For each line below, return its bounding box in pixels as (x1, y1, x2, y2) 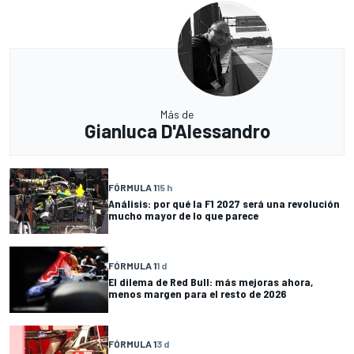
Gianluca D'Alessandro (84, 119, 270, 143)
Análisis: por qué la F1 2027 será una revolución (108, 196, 340, 210)
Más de (160, 107, 194, 122)
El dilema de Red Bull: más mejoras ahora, (108, 275, 313, 289)
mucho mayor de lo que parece (108, 208, 258, 222)
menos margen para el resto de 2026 (108, 287, 286, 301)
